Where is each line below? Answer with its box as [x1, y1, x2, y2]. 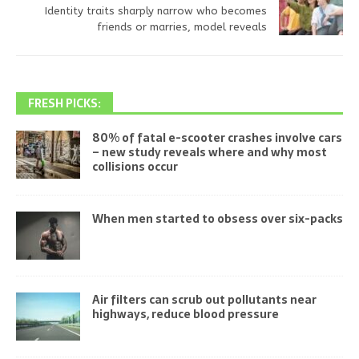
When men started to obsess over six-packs [92, 209, 343, 228]
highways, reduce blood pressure [92, 305, 279, 323]
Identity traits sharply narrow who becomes [45, 4, 267, 17]
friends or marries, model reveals [97, 20, 267, 33]
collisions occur [92, 157, 178, 175]
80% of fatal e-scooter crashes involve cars [92, 128, 342, 147]
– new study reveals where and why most [92, 143, 327, 161]
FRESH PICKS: [28, 94, 101, 112]
